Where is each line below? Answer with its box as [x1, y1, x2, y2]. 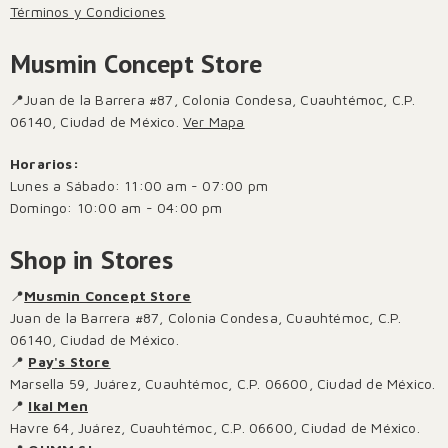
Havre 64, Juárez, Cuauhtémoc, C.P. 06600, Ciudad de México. [10, 419, 420, 437]
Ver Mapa [183, 113, 245, 131]
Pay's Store [28, 353, 111, 371]
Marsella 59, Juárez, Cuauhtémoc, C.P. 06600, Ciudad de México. [10, 375, 436, 393]
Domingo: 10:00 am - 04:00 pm [10, 198, 223, 216]
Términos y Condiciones [10, 2, 166, 20]
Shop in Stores [10, 242, 173, 276]
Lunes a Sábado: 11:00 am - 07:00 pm [10, 176, 268, 194]
